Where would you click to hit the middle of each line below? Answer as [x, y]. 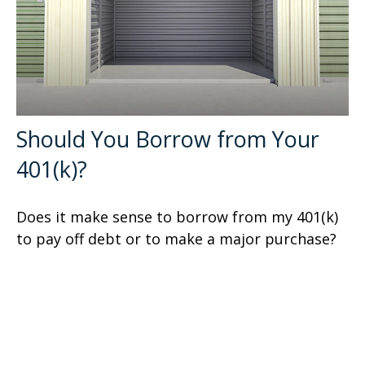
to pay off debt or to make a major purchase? [176, 239]
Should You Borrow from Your [168, 139]
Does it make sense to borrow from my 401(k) [177, 217]
